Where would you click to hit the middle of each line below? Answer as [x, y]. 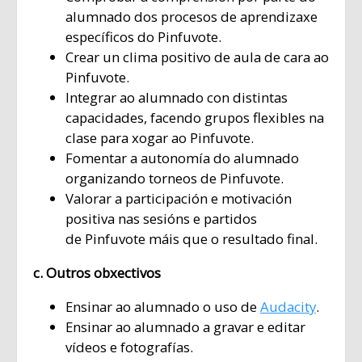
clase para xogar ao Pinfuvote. [160, 138]
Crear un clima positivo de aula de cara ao [197, 57]
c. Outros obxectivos [97, 272]
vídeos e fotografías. [129, 347]
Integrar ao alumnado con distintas [177, 98]
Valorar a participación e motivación [179, 199]
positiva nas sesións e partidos [161, 219]
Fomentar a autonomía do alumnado [182, 158]
